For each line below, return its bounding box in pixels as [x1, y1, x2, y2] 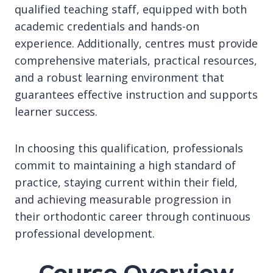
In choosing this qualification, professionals [15, 141, 244, 155]
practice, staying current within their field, [15, 175, 238, 190]
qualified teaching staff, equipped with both [15, 2, 247, 16]
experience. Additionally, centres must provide [15, 36, 258, 51]
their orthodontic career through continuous [15, 209, 251, 224]
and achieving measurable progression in [15, 192, 231, 207]
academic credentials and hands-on [15, 19, 199, 34]
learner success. [15, 104, 98, 119]
